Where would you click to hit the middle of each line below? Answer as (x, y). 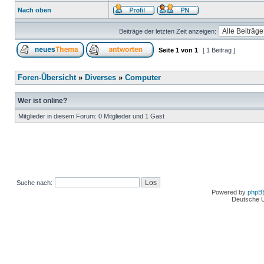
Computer (143, 78)
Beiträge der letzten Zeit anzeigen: (167, 31)
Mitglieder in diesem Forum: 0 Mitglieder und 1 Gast (91, 116)
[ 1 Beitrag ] (219, 50)
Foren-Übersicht (47, 78)
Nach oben (34, 10)
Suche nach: (34, 183)
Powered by (230, 192)
